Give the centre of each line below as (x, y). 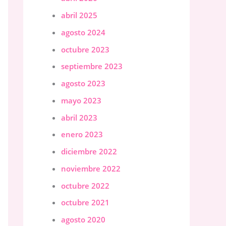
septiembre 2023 (92, 66)
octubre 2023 (85, 49)
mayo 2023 (81, 100)
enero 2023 (82, 134)
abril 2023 (79, 117)
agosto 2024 (83, 32)
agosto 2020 (83, 220)
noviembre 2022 (91, 168)
